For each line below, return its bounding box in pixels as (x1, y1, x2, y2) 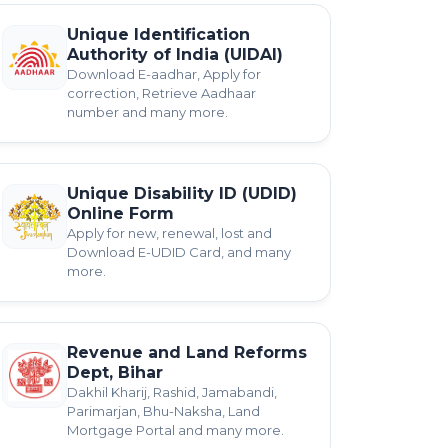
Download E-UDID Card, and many (67, 244, 291, 260)
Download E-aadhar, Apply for (67, 66, 261, 82)
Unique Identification (67, 25, 250, 44)
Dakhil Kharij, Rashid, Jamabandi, (67, 384, 277, 400)
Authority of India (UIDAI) (67, 45, 283, 64)
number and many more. (67, 104, 228, 120)
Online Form (67, 204, 174, 223)
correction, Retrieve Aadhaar (67, 85, 256, 101)
